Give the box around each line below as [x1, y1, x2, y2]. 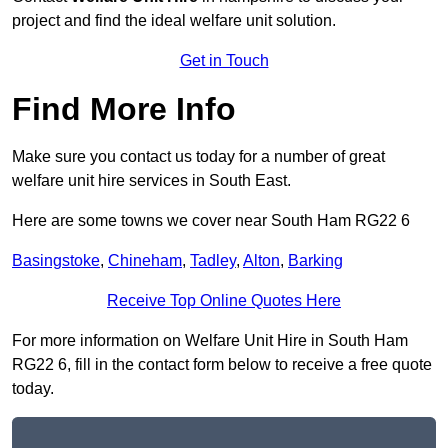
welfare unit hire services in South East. [12, 172, 291, 190]
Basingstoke [12, 252, 100, 270]
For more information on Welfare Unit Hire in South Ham [12, 332, 408, 350]
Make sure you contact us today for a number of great [12, 148, 385, 166]
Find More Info [12, 91, 236, 128]
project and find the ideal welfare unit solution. [12, 12, 336, 30]
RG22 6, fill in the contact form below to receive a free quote [12, 356, 432, 374]
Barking [288, 252, 343, 270]
